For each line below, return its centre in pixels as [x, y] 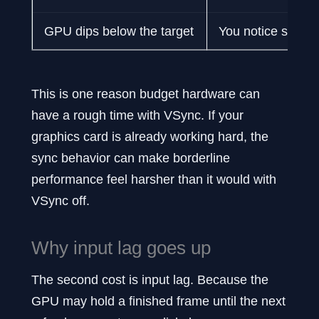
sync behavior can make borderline [131, 157]
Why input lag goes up [121, 248]
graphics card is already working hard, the [150, 136]
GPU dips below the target [119, 31]
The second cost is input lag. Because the [150, 279]
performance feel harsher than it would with [154, 179]
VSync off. [61, 200]
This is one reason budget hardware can [146, 93]
